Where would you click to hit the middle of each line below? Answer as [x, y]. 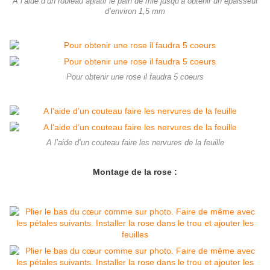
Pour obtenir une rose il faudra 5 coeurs [135, 77]
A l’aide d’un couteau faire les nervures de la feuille [135, 143]
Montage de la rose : [135, 172]
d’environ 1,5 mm [135, 12]
